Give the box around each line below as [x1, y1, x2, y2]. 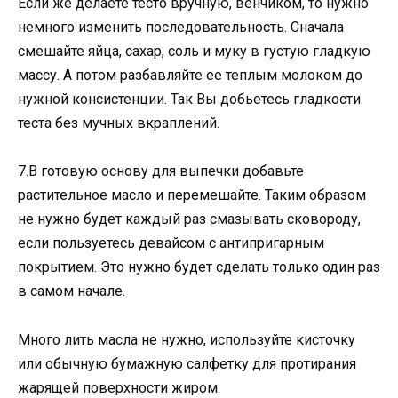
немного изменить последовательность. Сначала [18, 19, 344, 36]
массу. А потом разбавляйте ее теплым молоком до [18, 67, 362, 84]
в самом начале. [18, 283, 125, 300]
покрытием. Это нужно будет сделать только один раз [18, 259, 380, 276]
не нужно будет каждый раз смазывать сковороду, [18, 211, 361, 228]
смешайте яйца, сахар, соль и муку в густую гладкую [18, 43, 370, 60]
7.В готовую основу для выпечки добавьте [18, 163, 304, 180]
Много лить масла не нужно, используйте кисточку [18, 330, 355, 348]
